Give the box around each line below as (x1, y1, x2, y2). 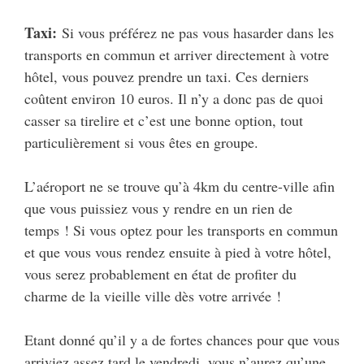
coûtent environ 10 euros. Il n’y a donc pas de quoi (24, 88, 323, 108)
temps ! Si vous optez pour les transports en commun (24, 219, 338, 240)
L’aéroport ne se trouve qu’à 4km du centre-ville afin (24, 175, 335, 196)
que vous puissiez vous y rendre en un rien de (24, 197, 292, 218)
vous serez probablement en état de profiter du (24, 263, 297, 284)
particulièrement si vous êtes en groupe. (24, 132, 258, 152)
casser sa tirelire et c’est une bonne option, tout (24, 110, 303, 130)
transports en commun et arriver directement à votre (24, 44, 329, 64)
